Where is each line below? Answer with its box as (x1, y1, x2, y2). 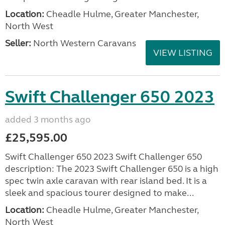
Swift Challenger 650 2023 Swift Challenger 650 (5, 151, 202, 162)
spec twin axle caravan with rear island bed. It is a (5, 175, 207, 186)
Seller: (5, 38, 31, 49)
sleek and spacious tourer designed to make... (5, 187, 194, 198)
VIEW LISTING (153, 47, 212, 58)
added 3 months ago (5, 114, 91, 125)
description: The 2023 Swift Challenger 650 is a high (5, 163, 218, 174)
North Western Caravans (31, 38, 136, 49)
